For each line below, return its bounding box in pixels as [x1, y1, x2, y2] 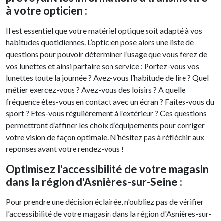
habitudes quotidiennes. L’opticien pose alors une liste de [6, 37, 194, 47]
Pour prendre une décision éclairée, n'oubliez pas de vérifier [6, 197, 204, 207]
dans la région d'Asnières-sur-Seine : [6, 175, 182, 189]
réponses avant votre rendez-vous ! [6, 144, 124, 154]
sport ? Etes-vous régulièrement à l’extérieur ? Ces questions [6, 109, 207, 118]
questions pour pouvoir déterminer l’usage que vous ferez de [6, 49, 207, 59]
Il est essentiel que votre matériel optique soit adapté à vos [6, 26, 202, 36]
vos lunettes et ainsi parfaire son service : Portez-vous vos [6, 61, 199, 71]
